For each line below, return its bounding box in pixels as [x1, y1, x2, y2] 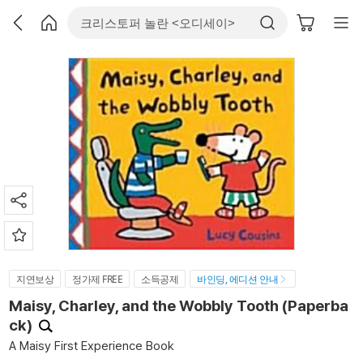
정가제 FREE [72, 272, 123, 286]
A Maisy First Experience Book [9, 339, 174, 353]
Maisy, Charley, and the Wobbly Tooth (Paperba [9, 297, 348, 315]
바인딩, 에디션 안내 [197, 272, 279, 286]
